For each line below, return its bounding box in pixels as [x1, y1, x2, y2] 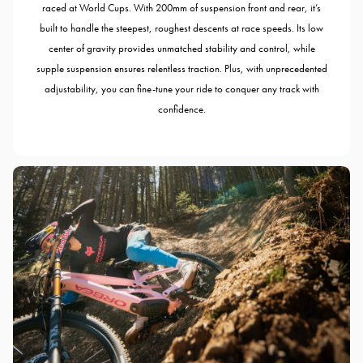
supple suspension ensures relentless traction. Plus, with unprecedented [36, 62, 327, 76]
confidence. [157, 102, 206, 117]
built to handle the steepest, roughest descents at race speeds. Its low [40, 21, 323, 36]
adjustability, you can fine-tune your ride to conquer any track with [44, 82, 319, 96]
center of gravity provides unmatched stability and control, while [48, 41, 315, 56]
